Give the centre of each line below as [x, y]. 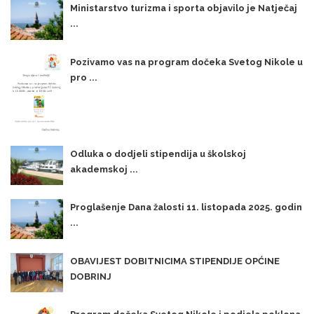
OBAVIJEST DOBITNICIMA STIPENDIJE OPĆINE [175, 261]
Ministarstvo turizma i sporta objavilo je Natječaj [184, 8]
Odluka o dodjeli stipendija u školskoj [158, 153]
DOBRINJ [91, 276]
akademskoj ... [104, 169]
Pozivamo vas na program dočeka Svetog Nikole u [186, 62]
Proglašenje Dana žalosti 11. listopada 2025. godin [186, 207]
